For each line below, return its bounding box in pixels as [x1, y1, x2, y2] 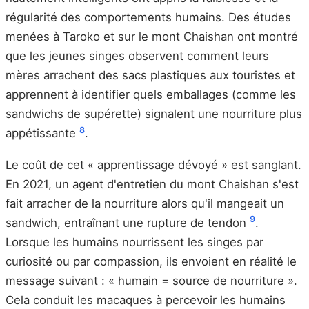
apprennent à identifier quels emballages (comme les [6, 88, 296, 102]
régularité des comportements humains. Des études [6, 10, 291, 25]
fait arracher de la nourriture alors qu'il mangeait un [6, 196, 284, 210]
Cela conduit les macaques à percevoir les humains [6, 292, 286, 307]
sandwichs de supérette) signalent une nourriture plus [6, 107, 302, 121]
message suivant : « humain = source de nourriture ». [6, 273, 297, 288]
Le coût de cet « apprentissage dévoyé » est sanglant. [6, 157, 301, 172]
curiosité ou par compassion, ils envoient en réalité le [6, 254, 297, 268]
